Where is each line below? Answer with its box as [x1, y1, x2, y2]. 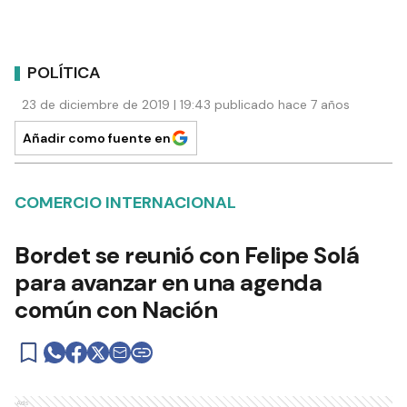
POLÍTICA [27, 61, 101, 84]
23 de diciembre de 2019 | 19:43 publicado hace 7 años [22, 96, 350, 114]
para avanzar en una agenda [15, 267, 322, 299]
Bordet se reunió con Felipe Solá [15, 240, 359, 272]
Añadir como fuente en [23, 130, 171, 147]
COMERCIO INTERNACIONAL [15, 192, 236, 214]
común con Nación [15, 294, 217, 326]
